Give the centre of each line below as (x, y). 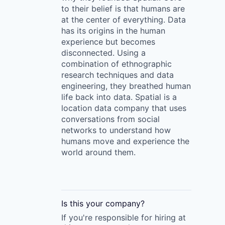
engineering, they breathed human (126, 86)
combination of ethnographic (117, 64)
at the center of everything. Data (124, 20)
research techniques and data (118, 75)
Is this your (83, 203)
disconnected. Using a (103, 53)
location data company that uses (124, 108)
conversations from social (110, 119)
